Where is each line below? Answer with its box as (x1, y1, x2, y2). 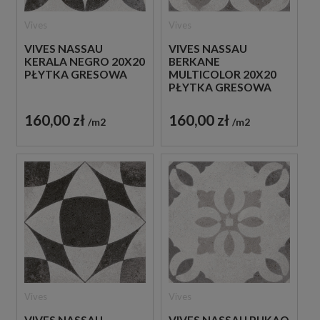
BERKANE (168, 54, 220, 68)
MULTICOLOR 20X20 (168, 67, 276, 81)
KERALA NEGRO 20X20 (24, 54, 145, 68)
